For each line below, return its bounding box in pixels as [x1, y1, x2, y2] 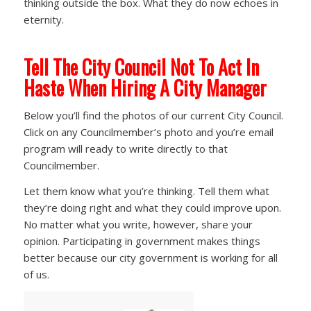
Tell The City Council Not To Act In [23, 52, 259, 81]
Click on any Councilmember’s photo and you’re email [23, 125, 274, 140]
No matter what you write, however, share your [23, 217, 253, 232]
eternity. [23, 12, 64, 26]
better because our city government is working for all [23, 251, 278, 265]
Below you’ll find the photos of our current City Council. [23, 108, 283, 123]
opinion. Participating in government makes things [23, 234, 260, 249]
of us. [23, 267, 49, 282]
